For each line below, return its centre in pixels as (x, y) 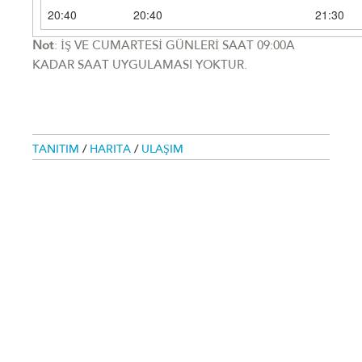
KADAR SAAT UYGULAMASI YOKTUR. (140, 66)
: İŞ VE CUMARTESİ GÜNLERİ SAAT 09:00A (175, 46)
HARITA (112, 150)
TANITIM (57, 150)
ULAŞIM (162, 150)
